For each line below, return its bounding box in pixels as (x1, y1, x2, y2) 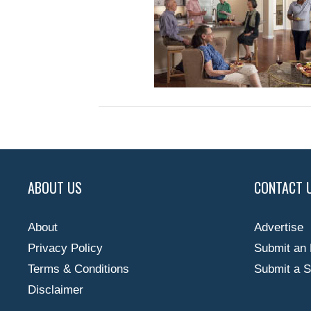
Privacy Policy (28, 242, 103, 255)
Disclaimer (28, 283, 83, 297)
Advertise (254, 221, 303, 235)
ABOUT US (28, 177, 82, 199)
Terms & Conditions (28, 262, 129, 276)
